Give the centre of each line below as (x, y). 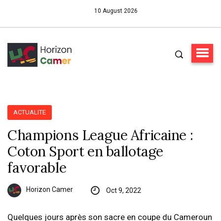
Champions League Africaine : (100, 135)
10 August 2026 (116, 11)
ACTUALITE (30, 112)
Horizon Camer (50, 190)
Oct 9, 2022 (123, 190)
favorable (37, 167)
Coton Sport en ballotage (85, 151)
